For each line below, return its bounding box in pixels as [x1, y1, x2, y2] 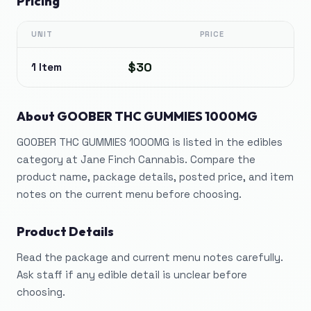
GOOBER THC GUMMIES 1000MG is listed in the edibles [17, 135, 283, 149]
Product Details [17, 224, 114, 239]
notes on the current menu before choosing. [17, 187, 242, 201]
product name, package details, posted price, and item [17, 170, 294, 183]
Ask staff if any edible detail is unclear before [17, 268, 247, 281]
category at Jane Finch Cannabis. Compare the [17, 153, 255, 166]
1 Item [31, 60, 62, 74]
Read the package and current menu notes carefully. [17, 251, 283, 264]
